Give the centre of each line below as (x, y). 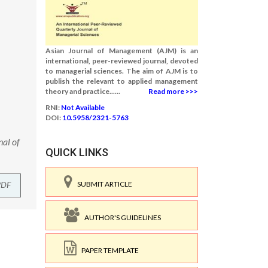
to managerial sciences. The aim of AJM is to (122, 71)
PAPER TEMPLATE (108, 250)
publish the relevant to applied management (122, 81)
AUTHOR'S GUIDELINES (120, 217)
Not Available (83, 107)
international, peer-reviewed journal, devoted (122, 61)
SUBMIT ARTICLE (102, 184)
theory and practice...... (83, 91)
